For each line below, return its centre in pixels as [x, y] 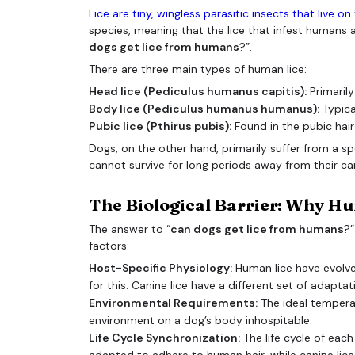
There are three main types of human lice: [198, 69]
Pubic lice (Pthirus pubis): [160, 126]
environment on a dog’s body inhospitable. [200, 320]
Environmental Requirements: [173, 302]
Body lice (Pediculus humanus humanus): [204, 109]
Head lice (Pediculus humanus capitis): [198, 92]
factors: [109, 245]
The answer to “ [130, 229]
